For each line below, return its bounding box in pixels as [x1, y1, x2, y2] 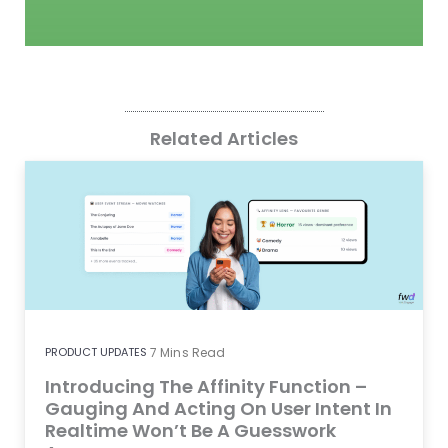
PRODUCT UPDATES [45, 344, 147, 360]
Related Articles [149, 125, 299, 151]
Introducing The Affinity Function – [45, 374, 367, 399]
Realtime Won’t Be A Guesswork [45, 418, 336, 443]
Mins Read [160, 344, 226, 361]
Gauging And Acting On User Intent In [45, 396, 392, 421]
